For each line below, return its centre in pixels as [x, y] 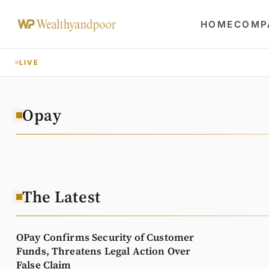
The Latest [62, 197]
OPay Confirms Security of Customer [105, 238]
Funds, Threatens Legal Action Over [103, 252]
